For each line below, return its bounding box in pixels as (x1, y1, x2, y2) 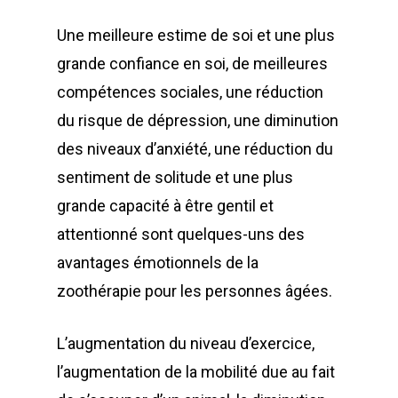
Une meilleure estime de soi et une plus (57, 26, 335, 44)
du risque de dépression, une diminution (57, 111, 338, 130)
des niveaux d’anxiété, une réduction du (57, 139, 333, 158)
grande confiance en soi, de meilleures (57, 54, 328, 73)
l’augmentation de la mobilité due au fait (57, 362, 335, 381)
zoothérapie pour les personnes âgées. (57, 282, 332, 300)
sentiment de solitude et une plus (57, 168, 293, 187)
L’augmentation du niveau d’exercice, (57, 334, 314, 353)
